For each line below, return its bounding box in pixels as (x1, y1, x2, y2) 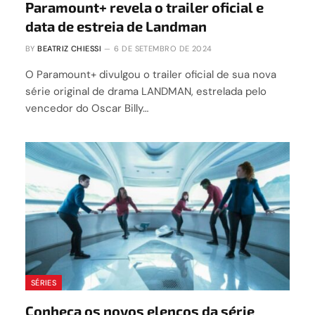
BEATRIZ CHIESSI (37, 43, 101, 53)
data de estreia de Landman (25, 17, 207, 34)
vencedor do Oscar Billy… (25, 101, 148, 115)
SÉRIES (31, 278, 56, 288)
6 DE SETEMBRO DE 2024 (114, 43, 212, 53)
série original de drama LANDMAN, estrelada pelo (25, 84, 266, 98)
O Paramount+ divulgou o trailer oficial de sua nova (25, 67, 276, 82)
